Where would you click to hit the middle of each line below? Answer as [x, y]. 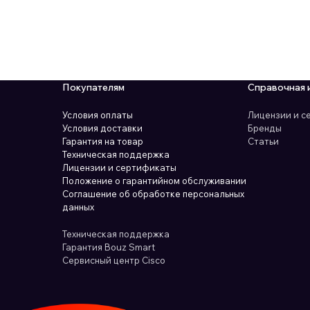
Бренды [265, 128]
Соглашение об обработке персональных [153, 194]
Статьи [264, 142]
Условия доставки [102, 128]
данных [78, 207]
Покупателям [93, 88]
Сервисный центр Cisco [113, 261]
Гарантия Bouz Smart [108, 247]
